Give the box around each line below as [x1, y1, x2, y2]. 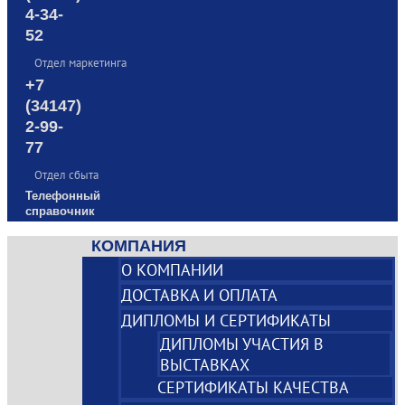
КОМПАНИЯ [91, 237, 187, 256]
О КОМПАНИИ [121, 259, 224, 281]
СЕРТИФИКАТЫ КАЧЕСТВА [157, 377, 350, 399]
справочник [25, 204, 95, 219]
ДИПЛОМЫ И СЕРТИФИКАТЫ [121, 310, 332, 332]
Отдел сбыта [34, 166, 99, 184]
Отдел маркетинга [34, 54, 127, 71]
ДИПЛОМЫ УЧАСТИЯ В [160, 334, 325, 355]
